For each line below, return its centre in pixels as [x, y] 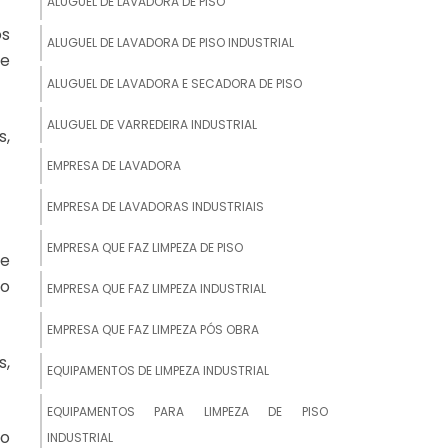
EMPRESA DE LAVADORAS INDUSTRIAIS [155, 206]
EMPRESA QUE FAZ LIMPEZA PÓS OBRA [153, 329]
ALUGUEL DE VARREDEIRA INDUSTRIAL [152, 124]
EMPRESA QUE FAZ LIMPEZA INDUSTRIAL [156, 288]
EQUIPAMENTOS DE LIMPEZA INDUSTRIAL [158, 370]
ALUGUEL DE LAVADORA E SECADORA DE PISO [174, 83]
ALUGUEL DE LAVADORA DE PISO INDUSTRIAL [170, 42]
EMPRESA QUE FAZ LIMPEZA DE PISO [145, 247]
